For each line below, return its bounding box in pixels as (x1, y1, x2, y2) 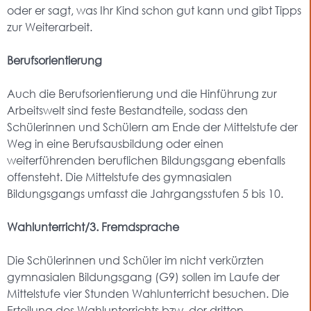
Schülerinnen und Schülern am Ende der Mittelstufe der (7, 119, 298, 134)
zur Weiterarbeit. (7, 19, 92, 34)
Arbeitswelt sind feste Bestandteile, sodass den (7, 103, 248, 117)
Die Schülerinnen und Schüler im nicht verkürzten (7, 253, 264, 267)
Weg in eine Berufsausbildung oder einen (7, 136, 224, 151)
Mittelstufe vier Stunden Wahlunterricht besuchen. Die (7, 286, 289, 301)
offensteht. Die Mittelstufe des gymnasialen (7, 169, 232, 184)
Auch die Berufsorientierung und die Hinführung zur (7, 86, 277, 101)
